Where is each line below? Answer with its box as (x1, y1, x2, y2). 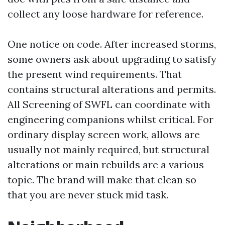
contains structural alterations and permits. (8, 83, 216, 95)
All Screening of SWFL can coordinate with (8, 98, 210, 110)
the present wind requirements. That (8, 68, 182, 80)
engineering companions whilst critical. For (8, 113, 213, 126)
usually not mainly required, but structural (8, 143, 209, 156)
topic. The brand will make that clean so (8, 173, 196, 186)
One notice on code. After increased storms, (8, 38, 216, 50)
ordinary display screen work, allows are (8, 128, 200, 141)
